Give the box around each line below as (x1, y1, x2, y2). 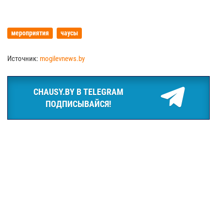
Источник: (7, 54, 40, 63)
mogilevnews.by (40, 54, 85, 63)
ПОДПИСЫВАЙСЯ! (46, 98, 111, 109)
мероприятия (11, 29, 49, 37)
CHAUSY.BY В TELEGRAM (33, 86, 124, 97)
